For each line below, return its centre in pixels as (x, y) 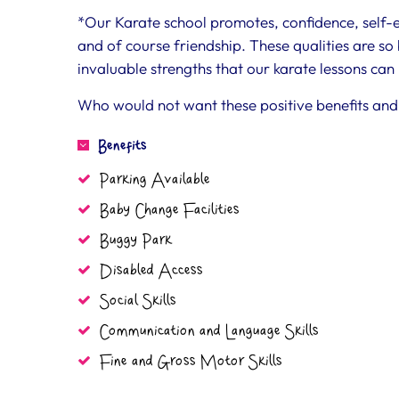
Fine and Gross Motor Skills (191, 362)
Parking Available (155, 180)
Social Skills (138, 301)
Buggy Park (136, 240)
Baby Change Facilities (170, 210)
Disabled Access (151, 271)
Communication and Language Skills (209, 331)
